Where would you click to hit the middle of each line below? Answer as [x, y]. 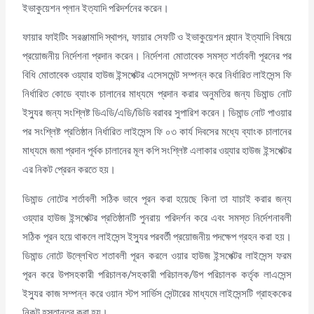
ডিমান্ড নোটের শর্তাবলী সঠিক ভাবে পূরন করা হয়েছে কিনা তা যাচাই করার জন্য [157, 198]
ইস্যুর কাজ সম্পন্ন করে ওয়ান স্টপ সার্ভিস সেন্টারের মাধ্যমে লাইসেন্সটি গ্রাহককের [157, 293]
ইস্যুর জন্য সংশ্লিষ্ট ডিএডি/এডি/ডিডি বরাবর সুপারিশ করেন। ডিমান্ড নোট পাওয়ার [157, 113]
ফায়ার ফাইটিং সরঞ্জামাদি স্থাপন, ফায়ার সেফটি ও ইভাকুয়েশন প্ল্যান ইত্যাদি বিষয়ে [157, 37]
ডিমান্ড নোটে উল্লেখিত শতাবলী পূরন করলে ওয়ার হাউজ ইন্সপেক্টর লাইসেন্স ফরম [157, 255]
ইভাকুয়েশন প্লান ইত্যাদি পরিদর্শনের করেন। [97, 8]
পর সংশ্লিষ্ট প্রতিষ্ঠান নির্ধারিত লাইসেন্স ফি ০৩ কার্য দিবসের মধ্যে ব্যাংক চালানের [157, 132]
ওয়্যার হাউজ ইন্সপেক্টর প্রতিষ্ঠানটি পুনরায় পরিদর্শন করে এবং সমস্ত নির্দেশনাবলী [157, 217]
